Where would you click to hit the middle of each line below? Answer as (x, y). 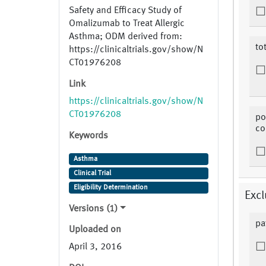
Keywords (88, 136)
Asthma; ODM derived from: (126, 37)
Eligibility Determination (110, 188)
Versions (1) (93, 209)
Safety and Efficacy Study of (125, 11)
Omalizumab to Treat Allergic (127, 24)
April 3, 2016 (95, 247)
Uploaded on (95, 230)
